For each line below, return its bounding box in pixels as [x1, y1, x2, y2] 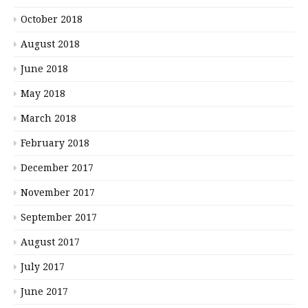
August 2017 [21, 236, 80, 247]
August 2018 [21, 38, 80, 49]
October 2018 [21, 13, 82, 25]
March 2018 [21, 112, 76, 124]
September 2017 [21, 211, 97, 223]
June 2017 [21, 285, 68, 297]
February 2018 [21, 137, 89, 148]
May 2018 [21, 87, 65, 99]
